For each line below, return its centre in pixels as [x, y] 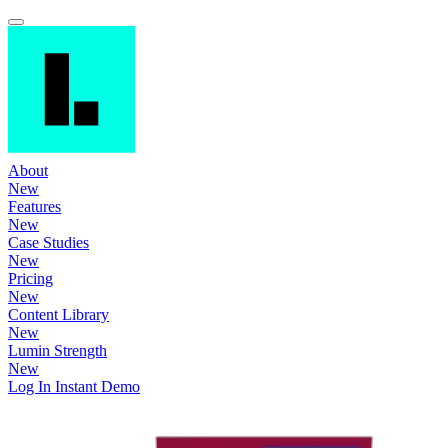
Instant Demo [97, 387]
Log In [31, 387]
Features [34, 207]
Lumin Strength [57, 351]
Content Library [58, 315]
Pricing [30, 279]
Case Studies [48, 243]
